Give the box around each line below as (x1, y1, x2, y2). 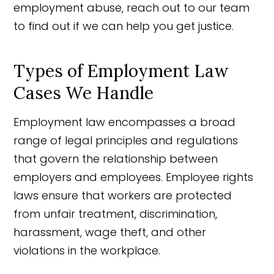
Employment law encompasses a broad (13, 114, 236, 130)
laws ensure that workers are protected (13, 187, 232, 203)
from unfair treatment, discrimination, (13, 206, 218, 221)
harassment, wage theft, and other (13, 224, 207, 240)
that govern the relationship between (13, 150, 218, 166)
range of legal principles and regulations (13, 132, 239, 148)
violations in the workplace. (13, 242, 161, 258)
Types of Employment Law (13, 59, 229, 82)
